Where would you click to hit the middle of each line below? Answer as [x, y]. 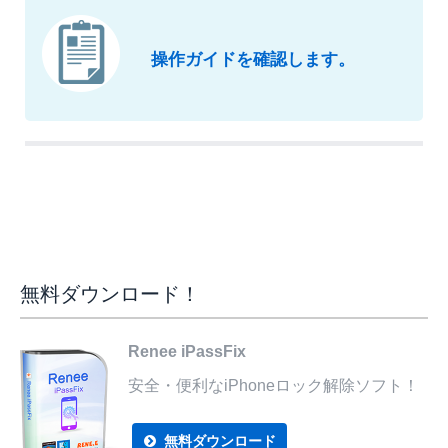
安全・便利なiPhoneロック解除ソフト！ [273, 386]
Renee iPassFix [187, 352]
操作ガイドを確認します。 [253, 59]
